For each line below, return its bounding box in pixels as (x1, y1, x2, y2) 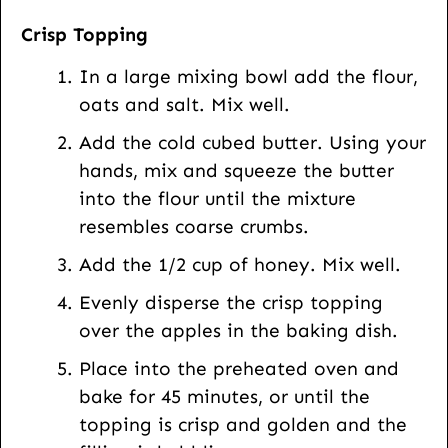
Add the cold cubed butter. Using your (79, 131, 426, 155)
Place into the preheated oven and (79, 357, 399, 381)
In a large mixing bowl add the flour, (79, 65, 418, 89)
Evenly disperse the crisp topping (79, 291, 383, 315)
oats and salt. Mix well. (79, 93, 290, 117)
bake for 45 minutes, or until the (79, 385, 370, 409)
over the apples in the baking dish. (79, 319, 398, 343)
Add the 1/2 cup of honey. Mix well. (79, 253, 401, 277)
